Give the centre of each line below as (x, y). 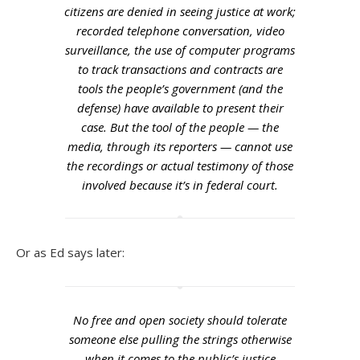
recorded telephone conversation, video (180, 31)
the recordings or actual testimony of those (180, 166)
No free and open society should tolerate (180, 320)
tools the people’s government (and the (180, 88)
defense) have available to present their (180, 108)
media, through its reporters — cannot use (180, 146)
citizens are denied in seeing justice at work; (180, 11)
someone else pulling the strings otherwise (180, 339)
